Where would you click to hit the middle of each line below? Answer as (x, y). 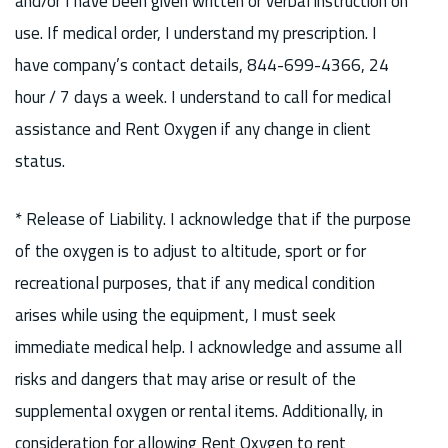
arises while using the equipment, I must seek (175, 314)
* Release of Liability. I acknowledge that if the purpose (213, 218)
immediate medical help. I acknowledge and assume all (208, 346)
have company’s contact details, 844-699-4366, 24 (202, 65)
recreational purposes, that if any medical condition (195, 282)
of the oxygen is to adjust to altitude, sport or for (190, 250)
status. (40, 161)
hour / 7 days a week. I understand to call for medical (203, 97)
